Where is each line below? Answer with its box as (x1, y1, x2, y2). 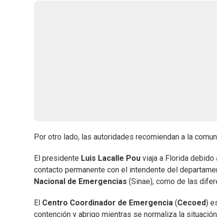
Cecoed (177, 198, 206, 208)
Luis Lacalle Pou (81, 154, 140, 163)
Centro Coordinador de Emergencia (42, 198, 173, 208)
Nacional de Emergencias (34, 177, 129, 186)
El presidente (34, 154, 81, 163)
